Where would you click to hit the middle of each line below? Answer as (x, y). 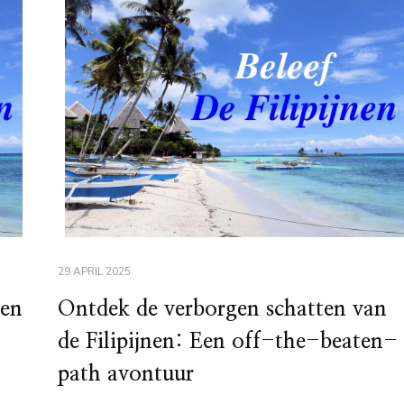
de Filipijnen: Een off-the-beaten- (227, 342)
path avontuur (125, 375)
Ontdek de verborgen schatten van (222, 310)
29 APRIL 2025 (94, 272)
